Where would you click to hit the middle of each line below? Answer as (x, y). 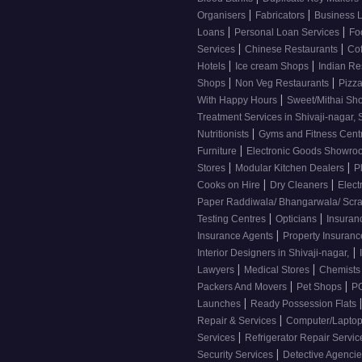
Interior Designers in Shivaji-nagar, (273, 253)
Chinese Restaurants (293, 50)
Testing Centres (233, 219)
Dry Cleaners (300, 185)
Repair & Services (238, 321)
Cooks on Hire (230, 185)
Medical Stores (278, 270)
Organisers (223, 16)
